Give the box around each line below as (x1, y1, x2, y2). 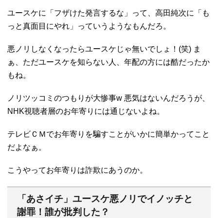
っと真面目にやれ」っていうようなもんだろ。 (7, 21, 171, 30)
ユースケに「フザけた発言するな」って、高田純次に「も (7, 8, 210, 17)
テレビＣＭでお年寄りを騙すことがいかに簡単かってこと (7, 129, 210, 138)
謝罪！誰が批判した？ (17, 206, 109, 217)
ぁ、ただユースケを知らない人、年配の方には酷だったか (7, 57, 210, 66)
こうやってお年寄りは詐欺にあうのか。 (7, 165, 147, 174)
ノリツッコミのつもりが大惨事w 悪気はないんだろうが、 (7, 93, 210, 102)
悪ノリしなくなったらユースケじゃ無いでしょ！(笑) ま (7, 44, 201, 53)
